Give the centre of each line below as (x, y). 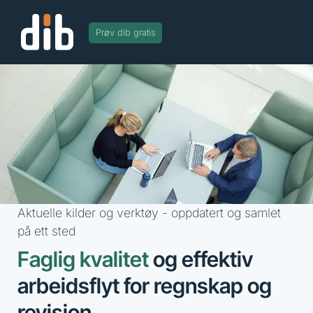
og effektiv (203, 260)
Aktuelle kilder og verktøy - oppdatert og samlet (149, 213)
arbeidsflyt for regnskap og (145, 286)
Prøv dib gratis (125, 33)
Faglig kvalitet (83, 260)
